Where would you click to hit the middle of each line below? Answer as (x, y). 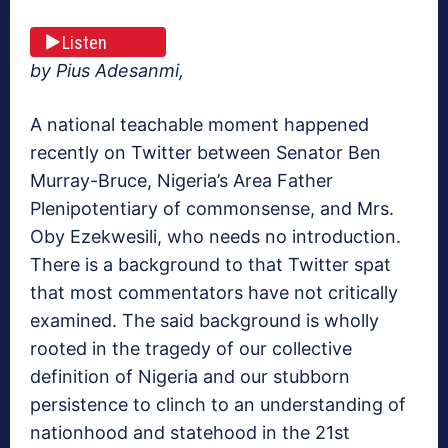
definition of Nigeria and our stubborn (190, 377)
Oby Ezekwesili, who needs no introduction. (215, 237)
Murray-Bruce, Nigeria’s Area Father (181, 181)
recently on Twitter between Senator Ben (205, 153)
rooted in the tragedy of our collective (191, 349)
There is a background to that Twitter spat (210, 265)
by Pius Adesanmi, (107, 71)
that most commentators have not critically (214, 293)
